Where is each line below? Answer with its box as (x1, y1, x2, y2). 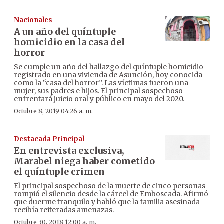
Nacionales (14, 15, 52, 24)
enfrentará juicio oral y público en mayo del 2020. (14, 94, 184, 103)
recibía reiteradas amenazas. (14, 205, 114, 214)
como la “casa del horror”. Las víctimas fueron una (14, 78, 188, 87)
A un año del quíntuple (14, 25, 116, 37)
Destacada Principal (14, 134, 84, 143)
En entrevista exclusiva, (14, 144, 124, 156)
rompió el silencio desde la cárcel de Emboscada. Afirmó (14, 189, 208, 198)
